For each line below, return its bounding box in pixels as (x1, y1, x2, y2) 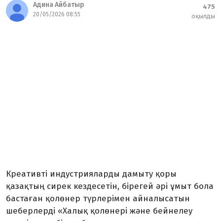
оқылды (191, 12, 215, 20)
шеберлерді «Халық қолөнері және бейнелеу (6, 206, 192, 216)
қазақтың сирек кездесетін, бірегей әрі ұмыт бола (6, 181, 214, 191)
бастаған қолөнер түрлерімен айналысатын (6, 193, 190, 204)
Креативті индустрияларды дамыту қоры (6, 169, 177, 179)
